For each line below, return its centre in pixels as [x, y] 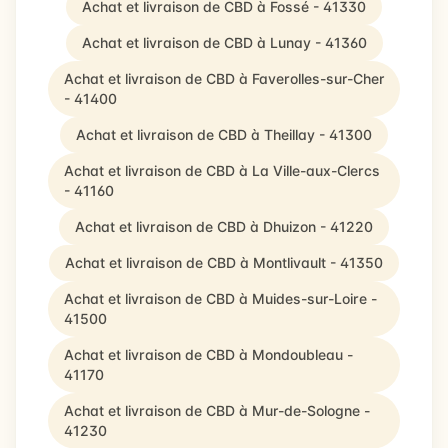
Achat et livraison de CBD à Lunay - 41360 [224, 42]
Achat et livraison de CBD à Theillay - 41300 [224, 134]
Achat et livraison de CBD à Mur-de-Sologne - [217, 410]
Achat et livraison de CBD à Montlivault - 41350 [224, 262]
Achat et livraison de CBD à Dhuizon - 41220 [224, 226]
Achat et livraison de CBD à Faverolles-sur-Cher [224, 78]
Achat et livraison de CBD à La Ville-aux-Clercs [222, 170]
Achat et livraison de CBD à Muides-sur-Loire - [220, 298]
